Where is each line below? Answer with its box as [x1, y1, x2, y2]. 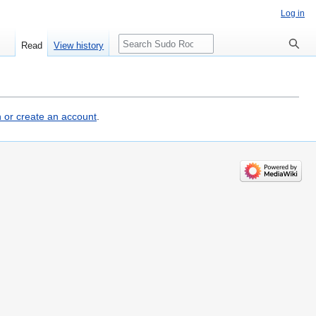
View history [54, 40, 104, 51]
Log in [281, 8, 305, 18]
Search [114, 33, 162, 49]
